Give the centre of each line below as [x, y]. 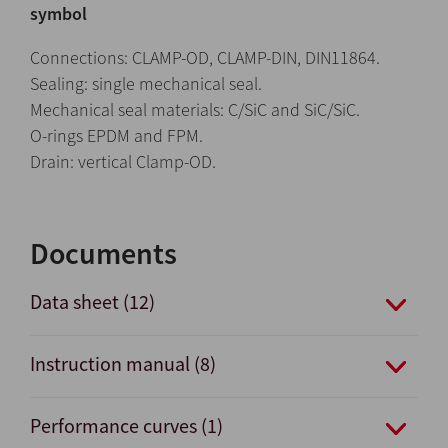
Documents [103, 252]
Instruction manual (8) [123, 363]
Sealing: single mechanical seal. [146, 83]
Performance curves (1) [126, 425]
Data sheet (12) [92, 301]
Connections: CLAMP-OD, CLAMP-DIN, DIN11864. [205, 57]
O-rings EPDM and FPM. [116, 135]
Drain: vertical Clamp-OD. [123, 161]
